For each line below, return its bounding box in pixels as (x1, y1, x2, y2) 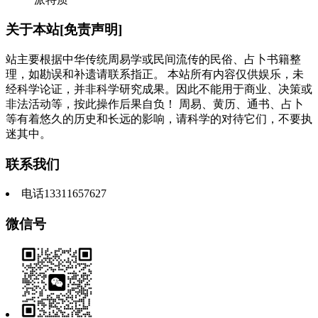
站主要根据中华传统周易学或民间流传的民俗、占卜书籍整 (6, 53, 301, 65)
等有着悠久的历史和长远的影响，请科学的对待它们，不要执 (6, 112, 312, 125)
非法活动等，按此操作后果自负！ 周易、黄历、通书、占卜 (6, 97, 304, 110)
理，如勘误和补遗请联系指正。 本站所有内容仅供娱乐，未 (6, 67, 304, 80)
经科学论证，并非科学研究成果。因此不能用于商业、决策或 (6, 82, 312, 95)
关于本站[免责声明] (6, 22, 122, 38)
